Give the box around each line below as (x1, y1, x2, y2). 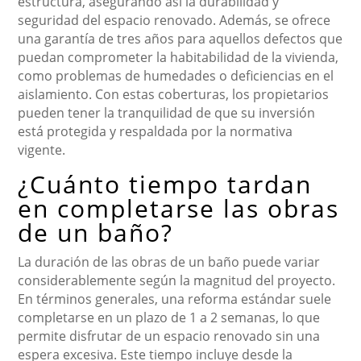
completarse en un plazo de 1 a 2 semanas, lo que (18, 308, 321, 326)
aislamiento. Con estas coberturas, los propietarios (18, 85, 330, 103)
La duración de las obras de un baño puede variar (18, 252, 321, 271)
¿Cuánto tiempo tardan (18, 167, 313, 201)
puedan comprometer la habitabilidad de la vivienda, (18, 48, 339, 66)
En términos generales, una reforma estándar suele (18, 289, 332, 308)
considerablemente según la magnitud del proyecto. (18, 271, 336, 289)
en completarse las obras (18, 191, 340, 225)
